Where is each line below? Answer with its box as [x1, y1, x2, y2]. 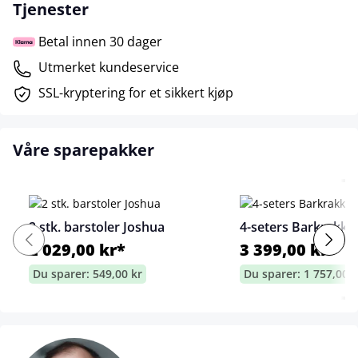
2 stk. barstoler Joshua [29, 218, 165, 236]
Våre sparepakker [13, 139, 154, 161]
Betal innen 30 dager [38, 33, 162, 50]
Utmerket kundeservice [38, 58, 179, 76]
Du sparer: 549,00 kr [33, 266, 142, 281]
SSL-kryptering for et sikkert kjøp [38, 84, 233, 101]
